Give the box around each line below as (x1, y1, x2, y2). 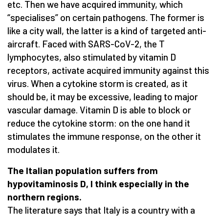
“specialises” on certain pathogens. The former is (7, 11, 204, 23)
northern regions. (7, 191, 82, 202)
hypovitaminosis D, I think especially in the (7, 177, 189, 189)
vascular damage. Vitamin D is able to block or (7, 104, 191, 115)
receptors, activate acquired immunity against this (7, 64, 209, 76)
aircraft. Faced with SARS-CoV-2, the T (7, 38, 165, 49)
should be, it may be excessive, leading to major (7, 90, 198, 102)
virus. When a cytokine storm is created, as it (7, 77, 188, 89)
